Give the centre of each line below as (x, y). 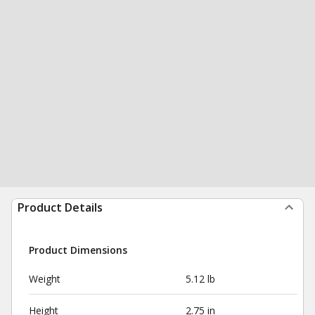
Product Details (60, 207)
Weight (45, 279)
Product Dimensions (78, 250)
